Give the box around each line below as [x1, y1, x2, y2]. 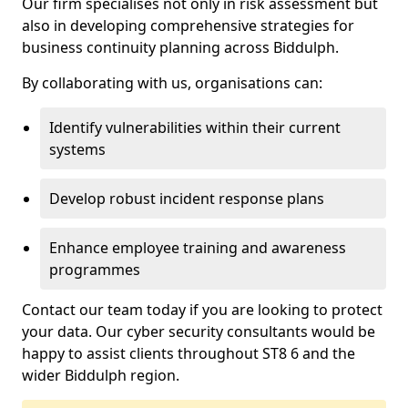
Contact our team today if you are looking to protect [22, 300, 382, 320]
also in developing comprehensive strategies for [22, 15, 354, 36]
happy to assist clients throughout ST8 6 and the [22, 343, 355, 363]
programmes [49, 260, 140, 280]
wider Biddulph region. [22, 365, 179, 385]
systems [49, 139, 106, 159]
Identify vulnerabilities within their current [49, 117, 341, 138]
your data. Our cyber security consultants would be [22, 321, 375, 342]
